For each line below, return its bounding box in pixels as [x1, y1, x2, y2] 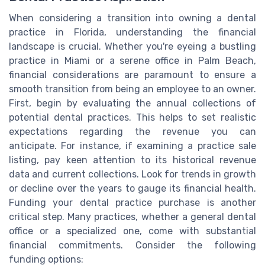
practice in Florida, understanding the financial [9, 26, 256, 38]
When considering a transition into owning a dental [9, 12, 256, 24]
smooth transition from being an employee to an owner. [9, 83, 256, 95]
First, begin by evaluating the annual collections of [9, 97, 256, 109]
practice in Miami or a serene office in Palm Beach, [9, 54, 256, 66]
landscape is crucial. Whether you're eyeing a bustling [9, 40, 256, 52]
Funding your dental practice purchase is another [9, 196, 256, 208]
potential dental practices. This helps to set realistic [9, 111, 256, 123]
